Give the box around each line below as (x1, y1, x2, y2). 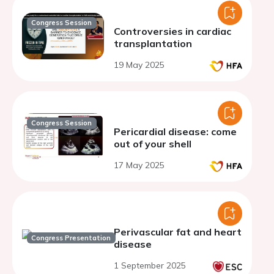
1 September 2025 (114, 260, 186, 271)
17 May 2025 (114, 160, 165, 171)
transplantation (114, 37, 192, 50)
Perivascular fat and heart (114, 226, 242, 238)
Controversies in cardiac (114, 25, 231, 37)
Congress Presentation (31, 233, 111, 242)
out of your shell (114, 138, 191, 150)
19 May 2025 (114, 59, 165, 70)
